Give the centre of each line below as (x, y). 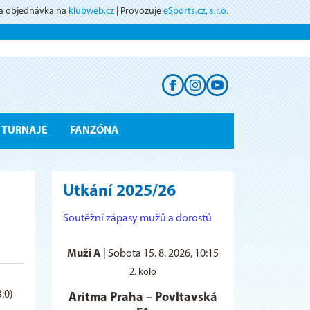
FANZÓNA (94, 130)
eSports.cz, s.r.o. (196, 11)
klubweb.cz (91, 11)
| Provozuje (139, 11)
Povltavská (186, 298)
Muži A (84, 254)
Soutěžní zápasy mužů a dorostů (137, 218)
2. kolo (143, 272)
